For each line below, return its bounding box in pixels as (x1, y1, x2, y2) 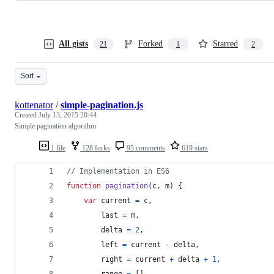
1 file (49, 143, 65, 152)
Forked (138, 39, 163, 48)
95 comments (125, 143, 165, 152)
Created (15, 110, 39, 119)
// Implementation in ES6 (67, 166, 169, 176)
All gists (59, 39, 88, 48)
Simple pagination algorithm (15, 121, 96, 130)
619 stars (180, 143, 208, 152)
